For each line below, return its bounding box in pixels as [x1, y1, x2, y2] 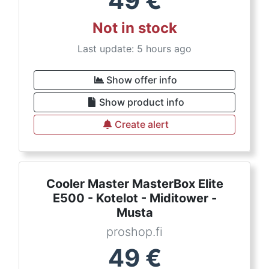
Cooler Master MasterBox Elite [46, 177, 223, 191]
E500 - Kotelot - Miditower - [52, 191, 217, 205]
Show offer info [106, 74, 177, 86]
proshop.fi [106, 225, 163, 239]
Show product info [99, 96, 184, 108]
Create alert [115, 118, 169, 130]
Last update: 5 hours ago [77, 43, 192, 55]
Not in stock [92, 19, 177, 37]
